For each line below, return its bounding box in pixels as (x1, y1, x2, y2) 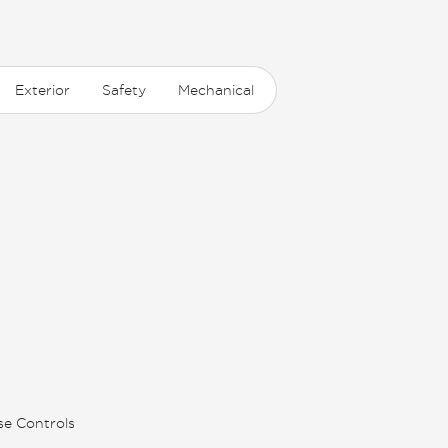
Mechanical (178, 82, 254, 99)
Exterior (15, 82, 70, 99)
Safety (102, 82, 146, 99)
